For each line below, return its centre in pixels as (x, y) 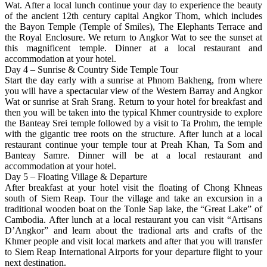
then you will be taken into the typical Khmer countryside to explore (133, 112)
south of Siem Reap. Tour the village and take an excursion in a (133, 198)
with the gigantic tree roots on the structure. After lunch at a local (133, 133)
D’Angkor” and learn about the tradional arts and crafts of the (133, 230)
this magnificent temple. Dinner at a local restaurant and (133, 48)
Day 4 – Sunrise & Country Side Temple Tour (91, 69)
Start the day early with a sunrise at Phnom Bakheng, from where (133, 80)
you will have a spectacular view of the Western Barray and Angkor (133, 91)
